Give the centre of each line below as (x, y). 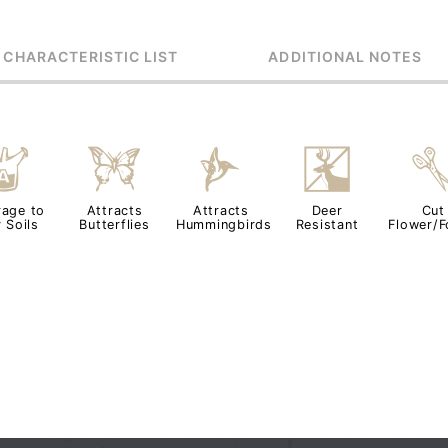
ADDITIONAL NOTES (345, 57)
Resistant (327, 224)
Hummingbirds (223, 224)
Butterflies (114, 224)
